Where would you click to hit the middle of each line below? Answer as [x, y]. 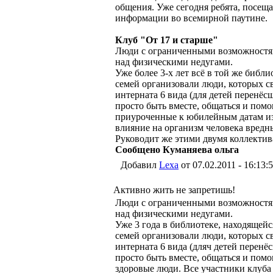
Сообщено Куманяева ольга [177, 150]
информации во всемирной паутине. [191, 18]
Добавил [140, 165]
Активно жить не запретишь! [174, 190]
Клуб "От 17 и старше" [167, 40]
